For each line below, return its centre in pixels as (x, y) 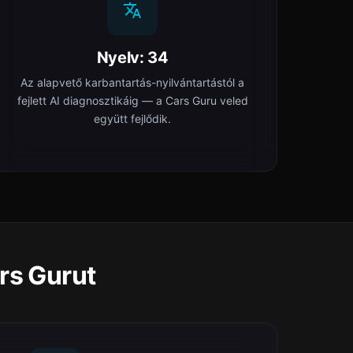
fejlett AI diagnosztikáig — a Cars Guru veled (132, 100)
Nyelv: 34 (132, 58)
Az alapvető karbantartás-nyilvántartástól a (132, 82)
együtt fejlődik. (132, 119)
